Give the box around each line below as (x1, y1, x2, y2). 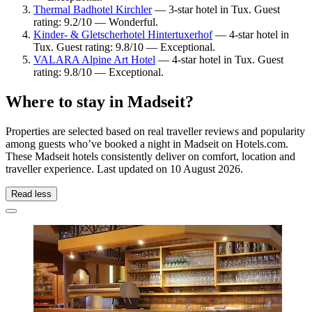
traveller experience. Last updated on (6, 163, 170, 175)
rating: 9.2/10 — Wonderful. (33, 16, 158, 29)
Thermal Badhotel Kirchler (33, 3, 152, 16)
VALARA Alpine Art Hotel (33, 54, 155, 66)
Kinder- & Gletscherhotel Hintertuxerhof (33, 29, 212, 41)
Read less (11, 189, 52, 200)
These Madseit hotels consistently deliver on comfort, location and (6, 150, 295, 163)
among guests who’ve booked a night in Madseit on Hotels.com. (6, 138, 288, 150)
